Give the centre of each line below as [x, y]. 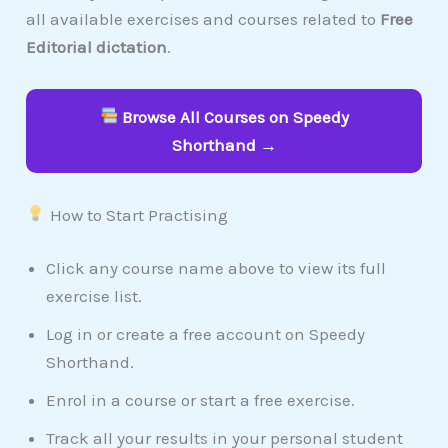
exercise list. [94, 296]
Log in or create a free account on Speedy [206, 334]
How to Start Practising [136, 214]
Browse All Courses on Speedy [234, 116]
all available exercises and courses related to [203, 18]
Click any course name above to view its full [216, 268]
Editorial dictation [97, 46]
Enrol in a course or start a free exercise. [201, 400]
